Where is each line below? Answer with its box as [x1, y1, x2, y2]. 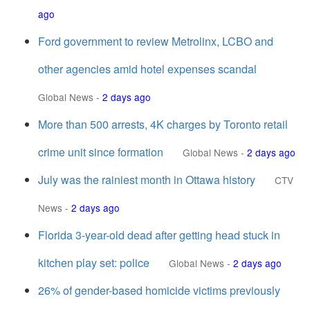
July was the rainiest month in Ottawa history [38, 172, 255, 188]
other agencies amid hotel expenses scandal [38, 61, 257, 77]
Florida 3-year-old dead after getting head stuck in [38, 227, 280, 243]
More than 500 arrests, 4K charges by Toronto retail [38, 116, 288, 132]
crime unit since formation [38, 144, 163, 160]
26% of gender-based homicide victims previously [38, 282, 280, 298]
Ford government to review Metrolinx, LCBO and [38, 33, 273, 49]
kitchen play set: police [38, 255, 149, 271]
